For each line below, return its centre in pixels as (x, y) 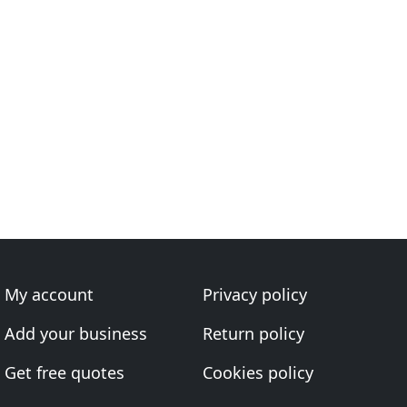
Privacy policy (254, 294)
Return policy (253, 333)
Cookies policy (258, 372)
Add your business (76, 333)
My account (50, 294)
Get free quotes (65, 372)
